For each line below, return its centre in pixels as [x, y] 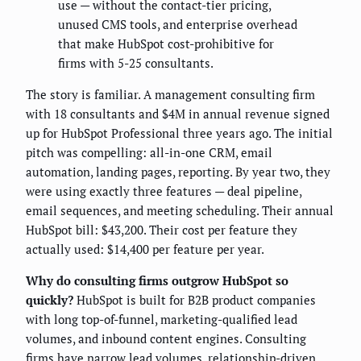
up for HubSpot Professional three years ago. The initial [179, 133]
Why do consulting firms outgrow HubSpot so [157, 281]
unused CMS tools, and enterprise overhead [178, 25]
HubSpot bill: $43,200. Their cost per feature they [162, 230]
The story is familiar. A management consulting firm [170, 95]
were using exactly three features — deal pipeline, [164, 191]
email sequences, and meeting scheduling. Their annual [180, 211]
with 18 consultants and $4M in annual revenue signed [178, 114]
